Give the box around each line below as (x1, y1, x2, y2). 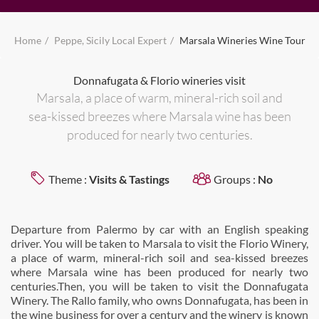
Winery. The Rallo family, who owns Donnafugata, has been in (11, 293, 308, 307)
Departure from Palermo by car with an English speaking (11, 222, 308, 236)
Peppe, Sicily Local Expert (53, 34, 167, 46)
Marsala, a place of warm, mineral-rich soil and (36, 90, 283, 105)
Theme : (48, 172, 89, 186)
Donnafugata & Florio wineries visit (73, 73, 246, 87)
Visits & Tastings (88, 172, 169, 186)
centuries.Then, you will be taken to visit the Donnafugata (11, 279, 308, 293)
